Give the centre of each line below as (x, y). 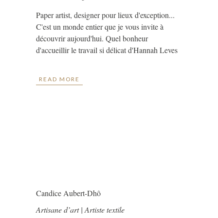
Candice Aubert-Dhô (68, 193)
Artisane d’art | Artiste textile (82, 210)
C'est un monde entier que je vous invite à (100, 27)
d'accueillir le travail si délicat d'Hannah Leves (107, 50)
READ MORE (60, 79)
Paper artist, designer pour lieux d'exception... (105, 15)
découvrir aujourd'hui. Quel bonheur (92, 38)
